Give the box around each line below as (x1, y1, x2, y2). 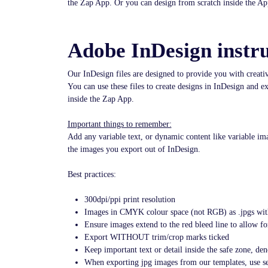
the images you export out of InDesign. (67, 145, 200, 154)
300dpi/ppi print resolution (84, 195, 175, 204)
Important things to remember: (67, 120, 172, 129)
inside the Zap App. (67, 95, 134, 103)
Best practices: (67, 170, 116, 179)
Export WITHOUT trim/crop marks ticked (84, 233, 229, 242)
